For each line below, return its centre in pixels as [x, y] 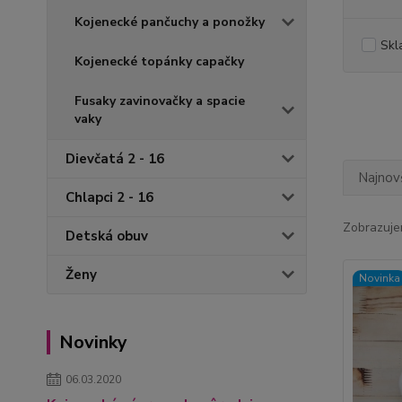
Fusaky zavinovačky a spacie [160, 101]
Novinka [379, 278]
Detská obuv [107, 236]
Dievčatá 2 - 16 [115, 159]
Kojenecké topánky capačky [159, 61]
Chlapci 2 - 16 [109, 197]
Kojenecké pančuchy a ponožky [170, 22]
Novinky [93, 342]
